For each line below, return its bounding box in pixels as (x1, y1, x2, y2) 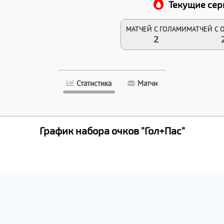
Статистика (76, 79, 111, 87)
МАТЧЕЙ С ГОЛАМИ (125, 24, 186, 34)
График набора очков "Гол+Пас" (39, 124, 185, 137)
